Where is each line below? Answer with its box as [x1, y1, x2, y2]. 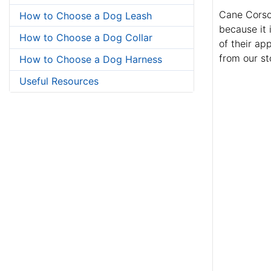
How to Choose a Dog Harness [19, 53, 162, 66]
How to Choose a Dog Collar [19, 31, 152, 44]
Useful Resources [19, 75, 99, 88]
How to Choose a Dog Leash [19, 9, 152, 22]
